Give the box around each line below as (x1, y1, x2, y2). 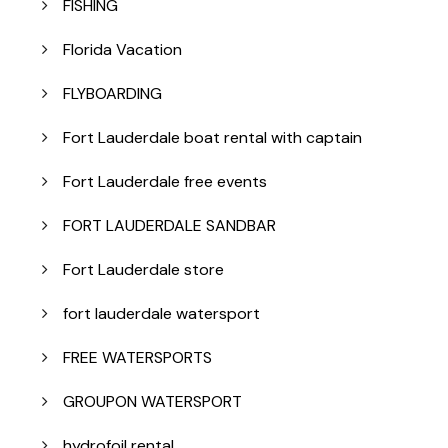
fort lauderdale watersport (63, 303, 260, 325)
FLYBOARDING (63, 83, 162, 105)
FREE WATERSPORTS (63, 347, 212, 369)
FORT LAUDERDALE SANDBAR (63, 215, 276, 237)
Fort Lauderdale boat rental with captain (63, 127, 362, 149)
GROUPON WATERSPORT (63, 391, 242, 413)
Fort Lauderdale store (63, 259, 224, 281)
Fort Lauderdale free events (63, 171, 267, 193)
